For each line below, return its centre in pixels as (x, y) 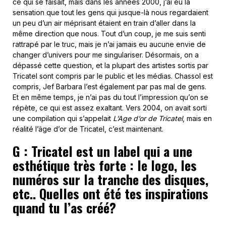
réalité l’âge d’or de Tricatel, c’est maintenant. (88, 129)
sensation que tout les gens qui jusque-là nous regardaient (110, 12)
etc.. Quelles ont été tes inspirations (110, 193)
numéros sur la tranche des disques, (110, 179)
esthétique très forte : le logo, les (105, 165)
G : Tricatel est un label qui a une (102, 151)
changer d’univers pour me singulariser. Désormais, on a (106, 54)
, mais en (197, 118)
